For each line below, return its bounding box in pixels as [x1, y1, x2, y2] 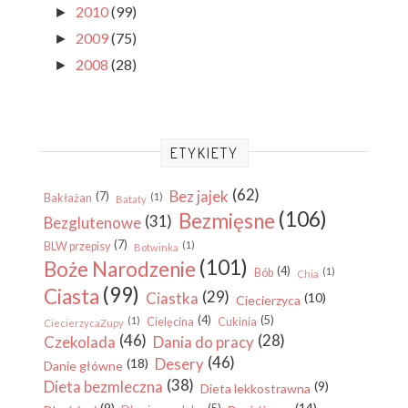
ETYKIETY [169, 144, 239, 163]
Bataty [116, 193, 147, 206]
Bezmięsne [178, 209, 275, 234]
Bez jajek [169, 187, 229, 207]
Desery [155, 354, 204, 374]
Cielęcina [147, 315, 194, 330]
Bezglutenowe [44, 213, 141, 233]
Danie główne [44, 358, 123, 374]
